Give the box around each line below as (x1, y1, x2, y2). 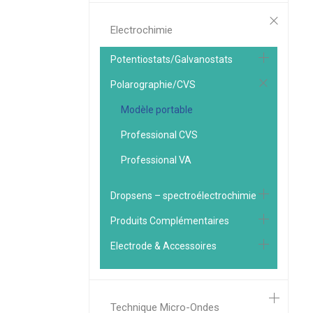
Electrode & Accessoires (110, 240, 217, 252)
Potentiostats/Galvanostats (110, 54, 233, 65)
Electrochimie (110, 24, 173, 36)
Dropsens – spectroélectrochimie (110, 190, 256, 201)
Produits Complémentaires (110, 215, 229, 226)
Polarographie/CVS (110, 79, 196, 90)
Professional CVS (121, 129, 198, 140)
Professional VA (121, 154, 191, 166)
